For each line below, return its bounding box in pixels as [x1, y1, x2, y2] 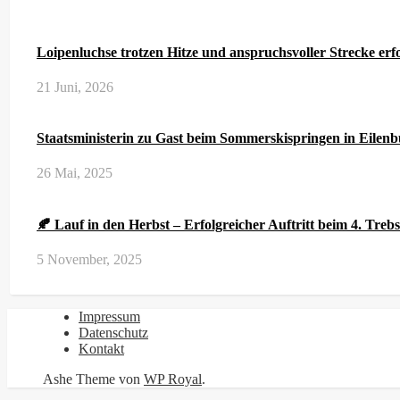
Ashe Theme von [43, 371, 144, 387]
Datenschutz [79, 324, 148, 340]
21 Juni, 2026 [37, 79, 113, 95]
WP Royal [144, 371, 202, 387]
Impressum [79, 308, 140, 324]
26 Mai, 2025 [37, 165, 112, 181]
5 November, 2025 [37, 251, 142, 267]
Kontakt [79, 340, 124, 356]
